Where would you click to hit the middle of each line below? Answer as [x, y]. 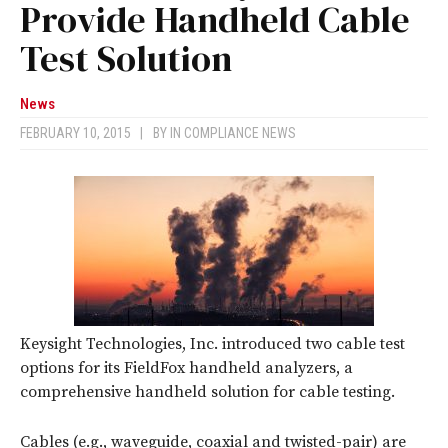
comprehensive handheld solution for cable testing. [207, 392]
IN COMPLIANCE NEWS [233, 133]
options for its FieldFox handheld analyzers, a [186, 368]
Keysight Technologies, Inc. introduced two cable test [212, 344]
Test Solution [126, 59]
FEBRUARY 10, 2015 [80, 133]
